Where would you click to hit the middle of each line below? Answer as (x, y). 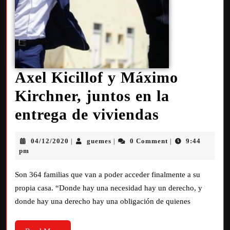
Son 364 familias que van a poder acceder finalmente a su (108, 175)
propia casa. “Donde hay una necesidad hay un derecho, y (109, 188)
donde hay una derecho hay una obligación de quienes (103, 201)
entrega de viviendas (87, 114)
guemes (99, 141)
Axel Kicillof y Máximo (97, 77)
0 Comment (149, 141)
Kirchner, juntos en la (92, 96)
